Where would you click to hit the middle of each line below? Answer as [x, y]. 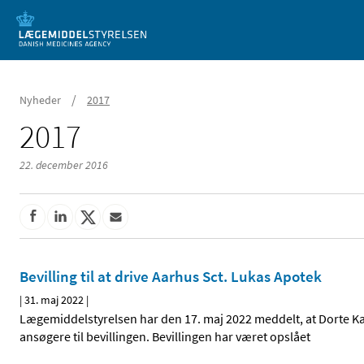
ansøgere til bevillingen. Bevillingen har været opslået [165, 337]
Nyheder [40, 100]
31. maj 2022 [54, 300]
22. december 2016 [64, 165]
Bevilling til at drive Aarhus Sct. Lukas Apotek [171, 277]
